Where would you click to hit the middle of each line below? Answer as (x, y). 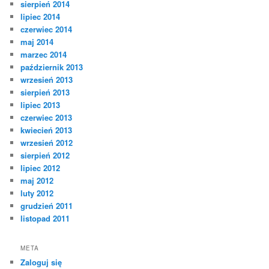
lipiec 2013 (41, 104)
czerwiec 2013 (47, 117)
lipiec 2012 (41, 168)
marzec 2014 (44, 54)
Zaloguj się (41, 262)
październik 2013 (52, 67)
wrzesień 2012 (47, 142)
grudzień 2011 (47, 205)
